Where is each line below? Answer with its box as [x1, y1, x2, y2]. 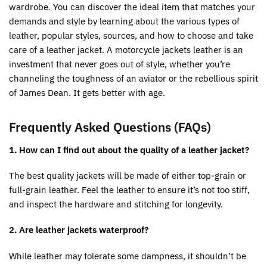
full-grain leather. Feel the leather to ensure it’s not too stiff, [9, 184, 250, 195]
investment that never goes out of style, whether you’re [9, 58, 230, 70]
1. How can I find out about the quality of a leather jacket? [9, 144, 249, 156]
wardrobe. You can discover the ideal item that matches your [9, 1, 255, 13]
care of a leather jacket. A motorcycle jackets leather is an [9, 44, 243, 56]
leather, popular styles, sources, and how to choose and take [9, 30, 253, 42]
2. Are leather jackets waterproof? [9, 224, 148, 236]
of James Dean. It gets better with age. [9, 87, 165, 99]
